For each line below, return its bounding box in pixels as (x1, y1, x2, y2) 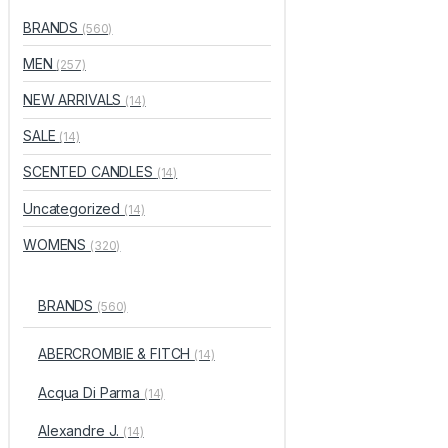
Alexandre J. (37, 422, 124, 440)
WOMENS (23, 235, 91, 253)
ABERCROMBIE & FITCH (37, 344, 195, 362)
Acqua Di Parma (37, 383, 144, 401)
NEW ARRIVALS (23, 91, 126, 109)
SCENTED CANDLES (23, 163, 157, 181)
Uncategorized (23, 199, 125, 217)
